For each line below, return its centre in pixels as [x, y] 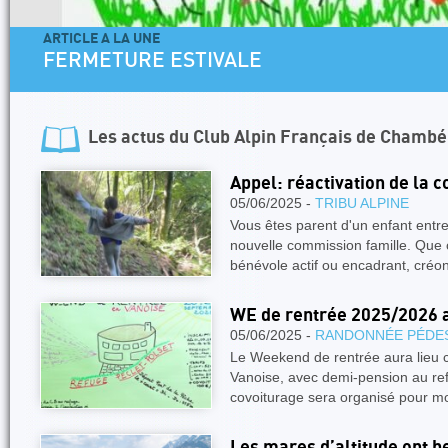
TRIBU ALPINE [362, 203]
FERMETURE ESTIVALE [152, 61]
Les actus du [140, 137]
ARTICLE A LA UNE [101, 38]
